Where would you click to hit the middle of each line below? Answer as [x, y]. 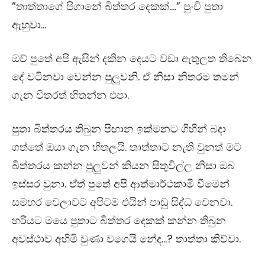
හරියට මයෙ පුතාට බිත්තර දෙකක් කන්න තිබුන [119, 220]
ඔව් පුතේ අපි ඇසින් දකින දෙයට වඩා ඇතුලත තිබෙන [132, 58]
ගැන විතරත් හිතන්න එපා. [70, 95]
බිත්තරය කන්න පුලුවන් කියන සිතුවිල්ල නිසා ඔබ [123, 165]
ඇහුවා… [29, 24]
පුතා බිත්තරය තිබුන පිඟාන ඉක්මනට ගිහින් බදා [119, 128]
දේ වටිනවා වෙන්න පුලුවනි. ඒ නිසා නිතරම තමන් [125, 76]
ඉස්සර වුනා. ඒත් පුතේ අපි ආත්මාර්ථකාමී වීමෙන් [121, 183]
